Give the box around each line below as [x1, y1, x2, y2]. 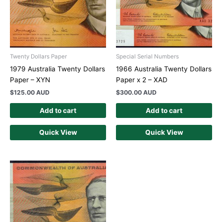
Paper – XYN [10, 75, 50, 84]
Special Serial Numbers [116, 53, 179, 60]
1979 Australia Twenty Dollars [10, 64, 105, 73]
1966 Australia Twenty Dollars [116, 64, 212, 73]
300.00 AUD [120, 88, 157, 96]
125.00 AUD [14, 88, 50, 96]
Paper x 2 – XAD [116, 75, 167, 84]
